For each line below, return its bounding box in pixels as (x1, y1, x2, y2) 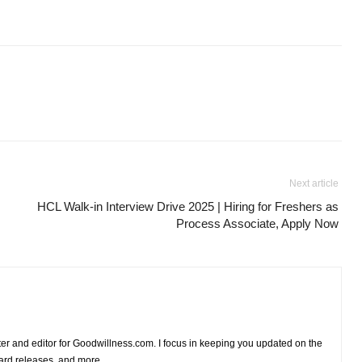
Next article (289, 178, 339, 190)
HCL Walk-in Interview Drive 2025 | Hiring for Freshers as (37, 200, 339, 214)
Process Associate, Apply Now (176, 217, 339, 231)
